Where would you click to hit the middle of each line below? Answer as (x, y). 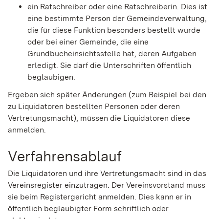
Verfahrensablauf (65, 156)
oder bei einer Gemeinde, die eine (88, 42)
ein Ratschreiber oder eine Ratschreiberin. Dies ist (117, 6)
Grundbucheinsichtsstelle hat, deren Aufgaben (112, 53)
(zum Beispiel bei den (166, 94)
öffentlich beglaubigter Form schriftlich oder (88, 209)
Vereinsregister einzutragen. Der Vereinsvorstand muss (107, 185)
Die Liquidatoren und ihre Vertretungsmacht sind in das (107, 174)
